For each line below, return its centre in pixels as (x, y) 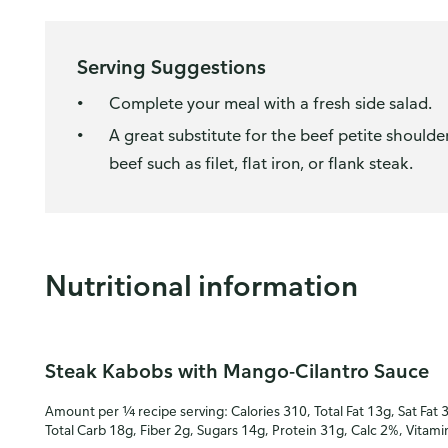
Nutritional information (201, 284)
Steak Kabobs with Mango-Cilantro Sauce (236, 370)
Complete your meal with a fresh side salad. (270, 103)
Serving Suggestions (171, 66)
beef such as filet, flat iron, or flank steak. (260, 163)
